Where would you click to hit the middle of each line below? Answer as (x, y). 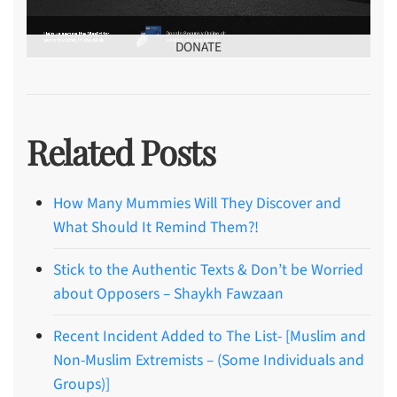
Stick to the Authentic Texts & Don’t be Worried (208, 269)
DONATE (198, 47)
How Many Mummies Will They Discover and (197, 203)
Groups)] (82, 384)
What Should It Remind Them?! (156, 227)
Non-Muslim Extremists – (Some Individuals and (209, 360)
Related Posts (121, 152)
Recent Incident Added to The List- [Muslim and (210, 336)
